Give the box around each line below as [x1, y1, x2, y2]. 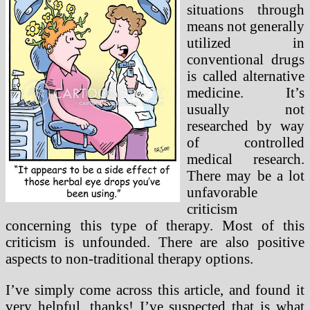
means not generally [187, 18, 304, 35]
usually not [187, 101, 304, 118]
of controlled [187, 134, 304, 151]
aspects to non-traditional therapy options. [6, 250, 253, 267]
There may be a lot [187, 167, 304, 184]
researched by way [187, 118, 304, 134]
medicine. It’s [187, 84, 304, 101]
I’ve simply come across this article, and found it [6, 282, 304, 298]
